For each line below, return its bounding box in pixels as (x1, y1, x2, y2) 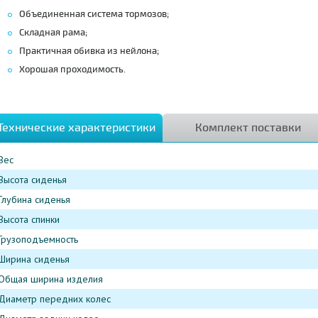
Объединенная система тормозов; (18, 9, 169, 20)
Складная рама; (18, 27, 87, 38)
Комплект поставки (195, 121, 302, 135)
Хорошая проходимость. (18, 64, 126, 75)
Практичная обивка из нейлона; (18, 45, 159, 57)
